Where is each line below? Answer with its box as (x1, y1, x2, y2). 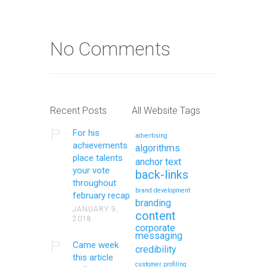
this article (72, 252, 113, 263)
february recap (72, 190, 130, 201)
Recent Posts (50, 104, 107, 116)
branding (135, 197, 172, 209)
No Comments (50, 37, 170, 60)
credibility (135, 243, 177, 255)
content (135, 208, 176, 223)
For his (72, 127, 100, 138)
